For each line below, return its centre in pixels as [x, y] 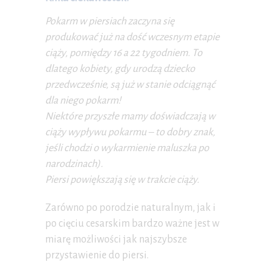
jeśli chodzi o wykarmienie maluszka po [127, 148]
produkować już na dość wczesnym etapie [132, 37]
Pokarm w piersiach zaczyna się [110, 21]
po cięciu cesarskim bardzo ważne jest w [132, 223]
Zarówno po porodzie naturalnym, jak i [130, 207]
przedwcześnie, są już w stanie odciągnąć [130, 84]
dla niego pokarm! [83, 100]
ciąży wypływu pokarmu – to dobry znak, [130, 132]
